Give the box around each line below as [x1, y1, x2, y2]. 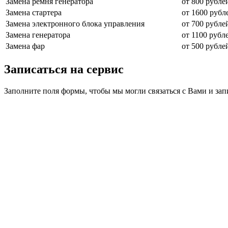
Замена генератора [6, 30, 70, 39]
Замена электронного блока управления [6, 19, 145, 28]
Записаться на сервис [4, 62, 124, 76]
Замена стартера [6, 8, 62, 17]
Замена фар [6, 41, 45, 50]
